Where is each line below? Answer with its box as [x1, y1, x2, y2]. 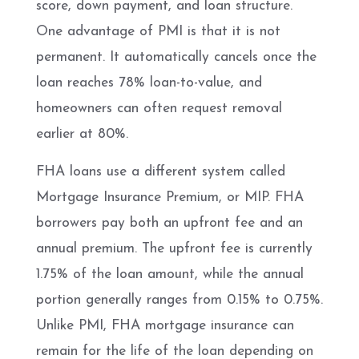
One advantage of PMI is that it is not [36, 24, 280, 38]
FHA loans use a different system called [36, 164, 285, 179]
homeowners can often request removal [36, 101, 282, 115]
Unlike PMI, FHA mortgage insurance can [36, 318, 294, 333]
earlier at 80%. [36, 127, 128, 141]
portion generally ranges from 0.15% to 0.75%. [36, 292, 323, 307]
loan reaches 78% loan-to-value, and [36, 75, 262, 90]
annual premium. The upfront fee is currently [36, 241, 313, 256]
